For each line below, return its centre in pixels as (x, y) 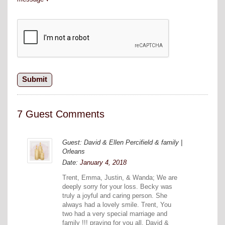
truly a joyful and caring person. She (115, 195)
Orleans (74, 151)
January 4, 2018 (103, 162)
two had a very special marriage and (115, 213)
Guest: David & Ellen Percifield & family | (122, 142)
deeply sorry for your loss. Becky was (117, 186)
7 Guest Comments (61, 114)
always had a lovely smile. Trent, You (117, 204)
